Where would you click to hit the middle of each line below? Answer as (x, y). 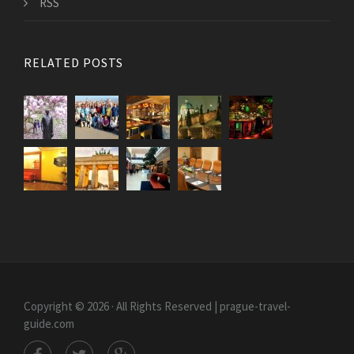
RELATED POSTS (73, 62)
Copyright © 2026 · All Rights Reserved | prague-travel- (157, 306)
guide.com (49, 324)
